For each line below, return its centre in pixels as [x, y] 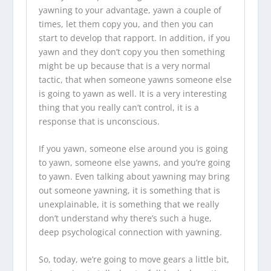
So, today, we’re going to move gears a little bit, [134, 260]
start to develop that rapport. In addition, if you [134, 38]
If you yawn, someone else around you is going [133, 149]
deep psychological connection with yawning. [130, 232]
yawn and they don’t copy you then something [132, 51]
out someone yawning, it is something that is [129, 190]
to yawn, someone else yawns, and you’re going [134, 162]
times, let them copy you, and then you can [126, 24]
